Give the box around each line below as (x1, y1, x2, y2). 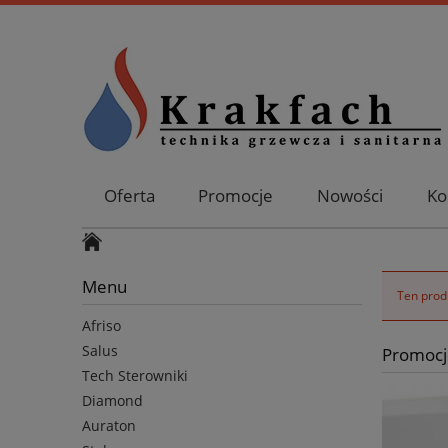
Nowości (317, 184, 384, 208)
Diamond (82, 391, 143, 411)
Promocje (198, 184, 274, 208)
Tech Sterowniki (82, 366, 188, 386)
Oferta (103, 184, 155, 208)
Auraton (82, 416, 136, 436)
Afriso (82, 316, 121, 336)
